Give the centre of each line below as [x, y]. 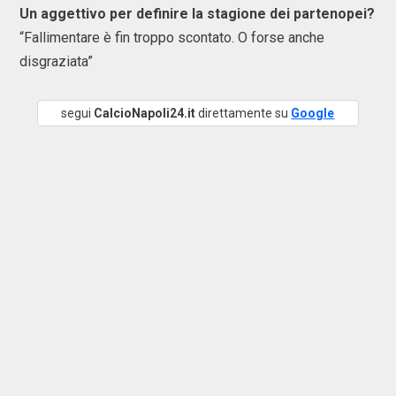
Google [313, 113]
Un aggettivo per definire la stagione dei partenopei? [197, 14]
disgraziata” [56, 61]
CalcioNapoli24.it [145, 113]
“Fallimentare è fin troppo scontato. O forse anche [172, 38]
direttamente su [244, 113]
